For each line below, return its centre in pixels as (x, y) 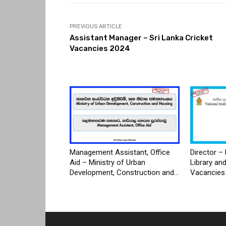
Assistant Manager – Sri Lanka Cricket (141, 38)
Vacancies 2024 (100, 48)
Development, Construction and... (124, 172)
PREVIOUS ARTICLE (96, 26)
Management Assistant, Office (120, 152)
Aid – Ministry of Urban (107, 162)
